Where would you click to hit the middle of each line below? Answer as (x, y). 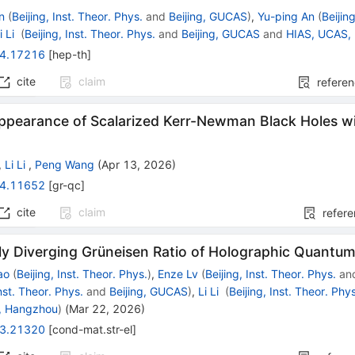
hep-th (70, 55)
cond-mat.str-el (93, 330)
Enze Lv (178, 274)
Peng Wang (65, 165)
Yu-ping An (286, 17)
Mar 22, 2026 (105, 309)
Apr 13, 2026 (137, 165)
